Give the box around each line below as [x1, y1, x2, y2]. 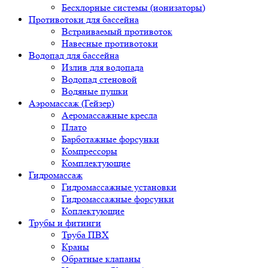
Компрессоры [62, 145, 117, 157]
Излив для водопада [62, 62, 144, 74]
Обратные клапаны [62, 253, 141, 265]
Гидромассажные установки [62, 181, 176, 193]
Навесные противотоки [62, 38, 158, 50]
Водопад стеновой [62, 74, 137, 86]
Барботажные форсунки [62, 133, 159, 145]
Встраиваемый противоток [62, 26, 172, 38]
